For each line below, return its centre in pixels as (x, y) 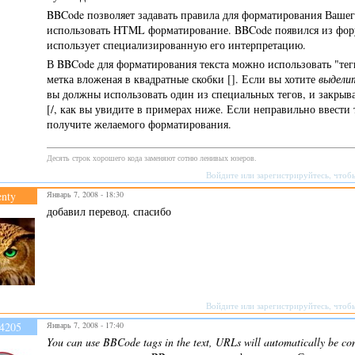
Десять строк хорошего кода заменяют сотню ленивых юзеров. (152, 157)
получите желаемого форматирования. (139, 124)
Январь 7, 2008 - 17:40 (85, 324)
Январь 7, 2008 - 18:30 (85, 194)
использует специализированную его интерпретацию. (176, 44)
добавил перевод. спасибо (109, 211)
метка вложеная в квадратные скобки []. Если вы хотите (183, 78)
